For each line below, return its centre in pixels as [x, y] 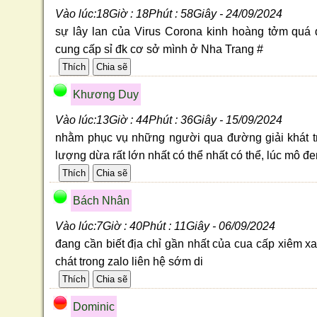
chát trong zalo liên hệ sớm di [129, 262]
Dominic [94, 307]
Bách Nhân [102, 201]
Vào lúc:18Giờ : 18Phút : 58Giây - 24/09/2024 [169, 14]
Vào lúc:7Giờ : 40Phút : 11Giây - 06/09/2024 [166, 226]
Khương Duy [106, 95]
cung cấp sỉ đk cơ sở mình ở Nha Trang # [160, 50]
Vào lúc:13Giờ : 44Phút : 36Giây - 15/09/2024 [169, 120]
